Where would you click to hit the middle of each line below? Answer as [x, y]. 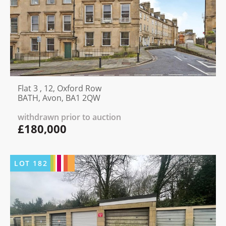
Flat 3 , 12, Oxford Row [60, 89]
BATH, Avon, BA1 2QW [59, 98]
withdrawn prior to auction [69, 117]
